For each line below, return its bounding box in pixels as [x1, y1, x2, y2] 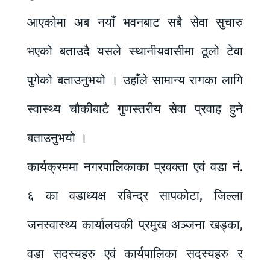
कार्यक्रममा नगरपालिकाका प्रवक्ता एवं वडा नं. [27, 159, 243, 175]
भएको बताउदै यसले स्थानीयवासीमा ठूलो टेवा [27, 43, 243, 60]
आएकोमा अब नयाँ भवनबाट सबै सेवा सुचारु [27, 14, 243, 31]
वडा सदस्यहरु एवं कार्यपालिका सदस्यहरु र [27, 246, 243, 262]
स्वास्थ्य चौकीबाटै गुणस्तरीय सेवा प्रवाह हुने [27, 101, 243, 118]
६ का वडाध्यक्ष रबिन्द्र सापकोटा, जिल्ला [27, 188, 243, 204]
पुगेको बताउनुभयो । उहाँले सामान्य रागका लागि [27, 72, 243, 89]
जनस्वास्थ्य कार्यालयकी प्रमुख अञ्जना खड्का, [27, 217, 243, 233]
